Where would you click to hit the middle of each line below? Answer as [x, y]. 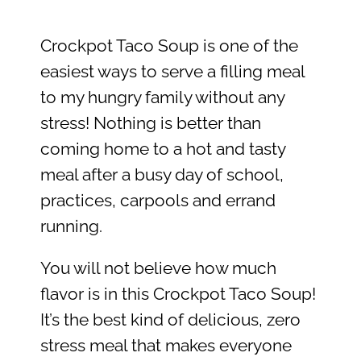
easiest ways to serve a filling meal [172, 71]
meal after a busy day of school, [162, 174]
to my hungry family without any [162, 97]
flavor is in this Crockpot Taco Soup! [178, 295]
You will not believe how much [158, 269]
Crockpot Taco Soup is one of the [169, 46]
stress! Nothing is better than [150, 123]
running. [71, 226]
